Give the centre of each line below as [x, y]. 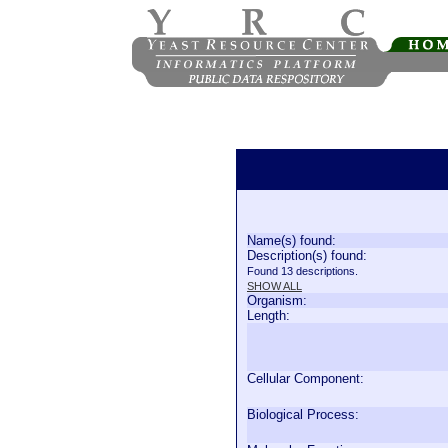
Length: [268, 315]
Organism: [277, 300]
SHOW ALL [274, 286]
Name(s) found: [291, 240]
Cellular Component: [305, 378]
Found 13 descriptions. [302, 271]
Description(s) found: [307, 255]
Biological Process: [303, 414]
